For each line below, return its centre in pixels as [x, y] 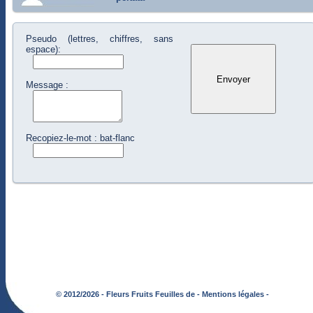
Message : [47, 85]
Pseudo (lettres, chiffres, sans [100, 39]
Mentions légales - [235, 294]
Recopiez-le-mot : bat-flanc [80, 138]
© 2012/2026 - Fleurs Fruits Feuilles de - [128, 294]
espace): [43, 49]
